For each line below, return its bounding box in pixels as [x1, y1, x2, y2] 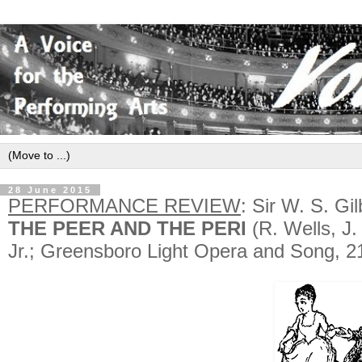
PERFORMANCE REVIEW [8, 194, 241, 217]
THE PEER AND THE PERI [8, 217, 246, 239]
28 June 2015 [8, 184, 92, 195]
